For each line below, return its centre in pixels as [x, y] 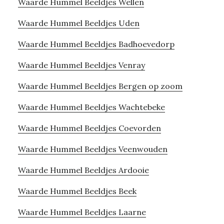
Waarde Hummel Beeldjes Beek [77, 191]
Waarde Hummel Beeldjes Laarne [82, 212]
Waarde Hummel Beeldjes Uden [78, 23]
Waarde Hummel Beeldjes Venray [81, 65]
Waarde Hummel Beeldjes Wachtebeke [91, 107]
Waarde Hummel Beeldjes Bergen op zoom [100, 86]
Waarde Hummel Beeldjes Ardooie [83, 170]
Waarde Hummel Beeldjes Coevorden [89, 128]
